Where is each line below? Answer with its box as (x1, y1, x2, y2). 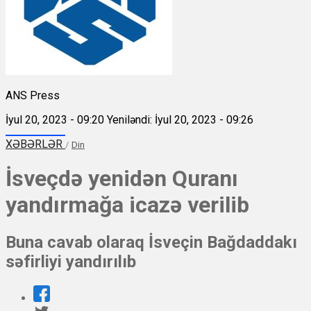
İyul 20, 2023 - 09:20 (6, 112, 104, 126)
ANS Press (6, 88, 60, 102)
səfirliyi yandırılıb (6, 252, 136, 272)
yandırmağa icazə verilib (6, 191, 249, 218)
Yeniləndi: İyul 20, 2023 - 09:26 (107, 112, 253, 126)
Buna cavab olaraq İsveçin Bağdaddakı (6, 233, 297, 253)
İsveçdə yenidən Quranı (6, 165, 238, 192)
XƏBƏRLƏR (6, 137, 65, 151)
